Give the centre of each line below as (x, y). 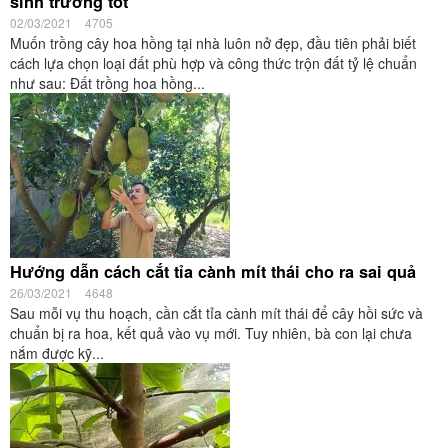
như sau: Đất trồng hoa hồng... (107, 83)
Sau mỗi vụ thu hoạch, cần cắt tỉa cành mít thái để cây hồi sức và (216, 313)
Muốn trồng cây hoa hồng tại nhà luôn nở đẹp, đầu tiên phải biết (213, 43)
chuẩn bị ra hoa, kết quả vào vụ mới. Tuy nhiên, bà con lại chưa (211, 333)
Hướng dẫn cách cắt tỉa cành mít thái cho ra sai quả (213, 271)
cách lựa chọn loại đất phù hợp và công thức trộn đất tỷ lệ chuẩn (213, 63)
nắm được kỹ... (57, 353)
